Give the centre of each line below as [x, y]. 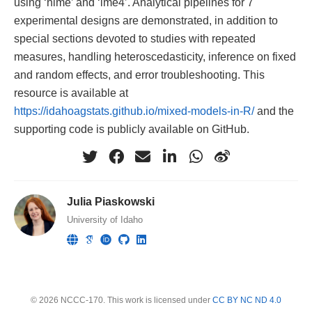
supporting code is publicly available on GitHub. [132, 129]
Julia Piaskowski [111, 202]
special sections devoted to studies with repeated [135, 39]
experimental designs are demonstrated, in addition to [146, 21]
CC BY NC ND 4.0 [247, 301]
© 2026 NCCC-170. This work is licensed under [122, 301]
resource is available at [71, 93]
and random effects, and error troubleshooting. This [139, 75]
